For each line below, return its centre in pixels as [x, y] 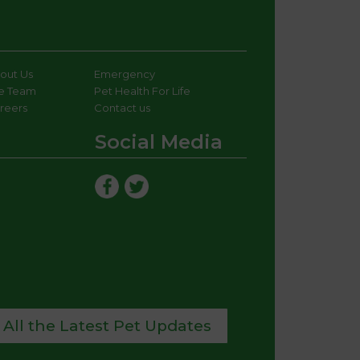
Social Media [159, 142]
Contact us [122, 108]
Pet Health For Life [142, 91]
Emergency [124, 74]
